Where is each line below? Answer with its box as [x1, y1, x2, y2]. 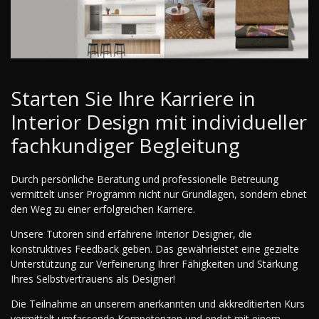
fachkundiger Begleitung [11, 131, 240, 159]
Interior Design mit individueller [11, 108, 307, 135]
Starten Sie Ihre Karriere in [11, 84, 256, 112]
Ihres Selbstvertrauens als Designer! [11, 271, 175, 286]
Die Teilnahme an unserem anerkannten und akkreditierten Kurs [11, 296, 305, 310]
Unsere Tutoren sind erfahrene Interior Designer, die [11, 226, 252, 241]
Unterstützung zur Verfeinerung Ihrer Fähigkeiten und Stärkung [11, 256, 298, 271]
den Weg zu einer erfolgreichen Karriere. [11, 202, 195, 216]
